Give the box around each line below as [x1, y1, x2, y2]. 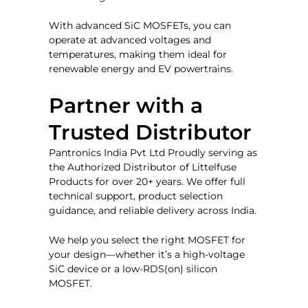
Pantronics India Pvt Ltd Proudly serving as [49, 146, 258, 159]
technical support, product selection [49, 189, 223, 202]
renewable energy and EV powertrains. [49, 63, 234, 76]
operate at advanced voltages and [49, 34, 212, 47]
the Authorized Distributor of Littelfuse [49, 160, 237, 173]
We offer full [186, 175, 246, 188]
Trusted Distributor [49, 119, 252, 145]
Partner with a [49, 92, 203, 118]
